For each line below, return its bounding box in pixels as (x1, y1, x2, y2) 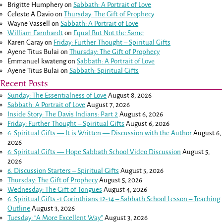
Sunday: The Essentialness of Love (7, 91, 107, 99)
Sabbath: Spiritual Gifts (69, 67, 139, 75)
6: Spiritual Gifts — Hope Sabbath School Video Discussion (7, 148, 181, 156)
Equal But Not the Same (73, 29, 144, 37)
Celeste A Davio (7, 10, 54, 18)
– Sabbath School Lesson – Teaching (114, 195, 221, 203)
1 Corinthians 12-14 (59, 195, 114, 203)
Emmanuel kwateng (7, 57, 67, 65)
